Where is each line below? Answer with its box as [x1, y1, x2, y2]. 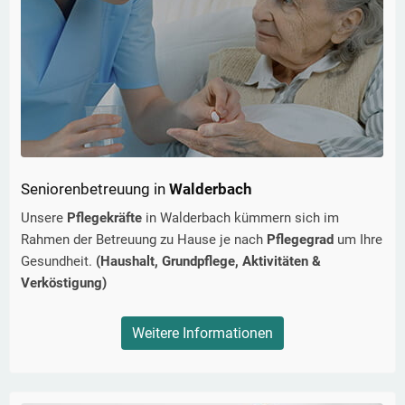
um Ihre [337, 231, 382, 249]
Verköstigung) [21, 275, 107, 292]
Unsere [21, 210, 67, 227]
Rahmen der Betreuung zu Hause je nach [21, 231, 267, 249]
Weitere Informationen [132, 325, 273, 343]
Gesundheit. [21, 253, 96, 270]
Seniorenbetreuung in [21, 180, 165, 199]
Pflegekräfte [67, 210, 142, 227]
